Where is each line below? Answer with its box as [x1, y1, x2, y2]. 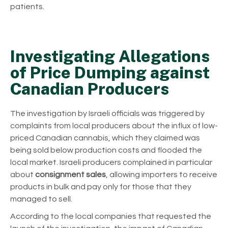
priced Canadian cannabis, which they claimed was [10, 133, 200, 142]
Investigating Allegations [10, 46, 210, 66]
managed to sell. [10, 194, 72, 203]
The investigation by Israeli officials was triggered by [10, 109, 205, 118]
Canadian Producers [10, 79, 169, 98]
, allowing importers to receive [106, 170, 217, 179]
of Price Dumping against [10, 63, 210, 82]
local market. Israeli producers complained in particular [10, 158, 212, 166]
